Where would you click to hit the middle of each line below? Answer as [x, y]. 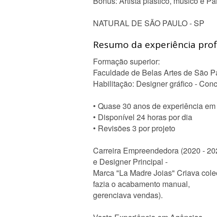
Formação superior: [126, 61]
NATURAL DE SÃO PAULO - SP [149, 23]
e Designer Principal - [130, 162]
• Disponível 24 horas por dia [143, 117]
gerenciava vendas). [128, 195]
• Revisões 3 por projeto [134, 128]
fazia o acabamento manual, [141, 184]
